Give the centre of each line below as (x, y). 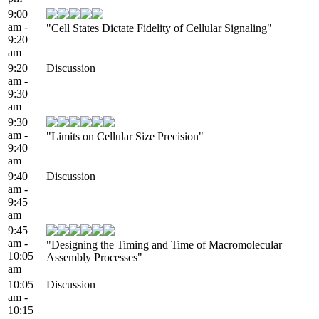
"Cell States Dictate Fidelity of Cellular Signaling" (159, 28)
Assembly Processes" (94, 257)
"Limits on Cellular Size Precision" (125, 136)
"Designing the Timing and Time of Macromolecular (164, 244)
